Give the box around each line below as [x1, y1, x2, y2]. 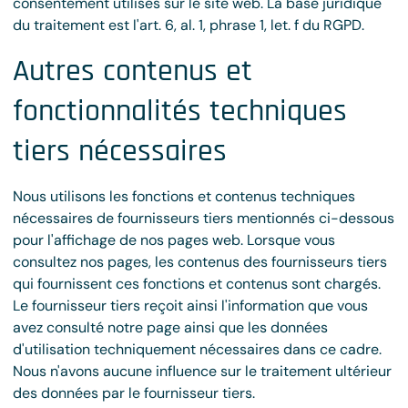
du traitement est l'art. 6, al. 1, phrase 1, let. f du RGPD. [13, 15, 364, 35]
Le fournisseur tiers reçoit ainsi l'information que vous [13, 296, 368, 315]
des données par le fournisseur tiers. [13, 383, 255, 403]
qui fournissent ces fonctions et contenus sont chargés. [13, 274, 381, 293]
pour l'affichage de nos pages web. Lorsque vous [13, 230, 335, 250]
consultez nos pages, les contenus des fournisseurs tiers [13, 252, 387, 271]
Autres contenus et [13, 51, 252, 91]
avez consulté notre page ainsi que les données [13, 318, 328, 337]
